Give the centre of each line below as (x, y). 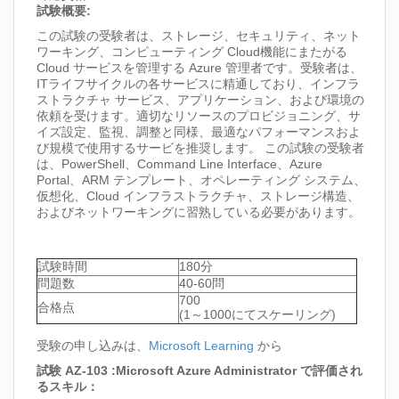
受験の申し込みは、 (93, 346)
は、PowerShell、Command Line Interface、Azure (179, 164)
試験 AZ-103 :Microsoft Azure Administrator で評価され (199, 371)
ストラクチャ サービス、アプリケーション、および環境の (200, 100)
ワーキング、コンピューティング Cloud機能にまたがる (192, 52)
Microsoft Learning (201, 346)
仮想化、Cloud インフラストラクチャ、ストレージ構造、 (198, 196)
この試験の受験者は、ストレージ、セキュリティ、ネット (199, 36)
